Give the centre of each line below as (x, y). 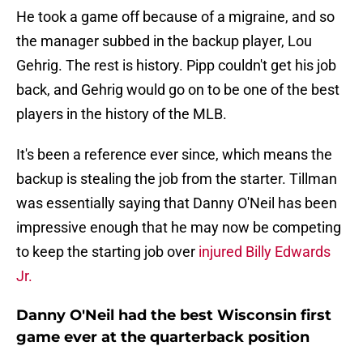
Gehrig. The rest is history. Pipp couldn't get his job (176, 66)
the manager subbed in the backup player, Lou (164, 41)
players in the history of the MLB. (122, 114)
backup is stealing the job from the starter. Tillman (177, 179)
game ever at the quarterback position (163, 337)
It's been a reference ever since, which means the (174, 155)
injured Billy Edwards (263, 252)
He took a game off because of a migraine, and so (175, 17)
